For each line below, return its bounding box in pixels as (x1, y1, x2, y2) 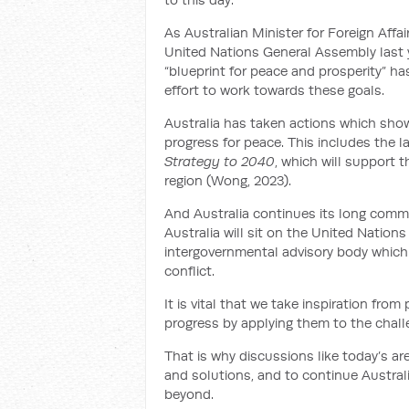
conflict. (164, 262, 215, 279)
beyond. (164, 385, 214, 403)
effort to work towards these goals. (164, 81, 384, 99)
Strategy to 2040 (164, 152, 275, 170)
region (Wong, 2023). (164, 172, 299, 189)
